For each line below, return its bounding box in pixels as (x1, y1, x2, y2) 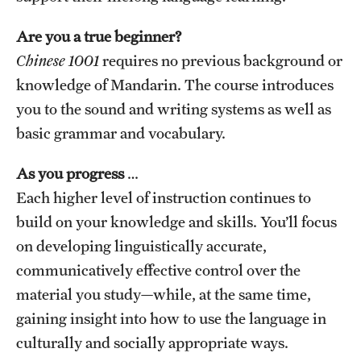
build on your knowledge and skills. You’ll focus (16, 212, 337, 230)
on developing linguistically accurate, (16, 236, 267, 255)
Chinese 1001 (16, 51, 99, 69)
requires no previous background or (99, 51, 342, 69)
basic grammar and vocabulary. (16, 123, 226, 142)
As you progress (16, 164, 127, 182)
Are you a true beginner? (16, 27, 182, 45)
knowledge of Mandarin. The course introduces (16, 75, 334, 93)
